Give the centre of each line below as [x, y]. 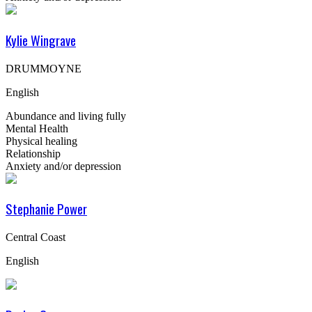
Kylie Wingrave [41, 40]
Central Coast [36, 237]
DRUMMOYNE [44, 68]
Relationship [33, 153]
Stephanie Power [46, 209]
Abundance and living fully [66, 116]
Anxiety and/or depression [63, 166]
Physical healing [41, 141]
